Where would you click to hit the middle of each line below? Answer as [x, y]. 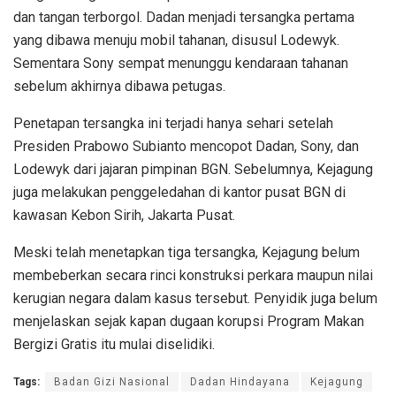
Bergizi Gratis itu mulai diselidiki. [114, 344]
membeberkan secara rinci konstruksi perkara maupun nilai [193, 275]
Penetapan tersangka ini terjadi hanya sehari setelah [173, 123]
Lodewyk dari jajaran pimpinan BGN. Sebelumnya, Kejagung [193, 169]
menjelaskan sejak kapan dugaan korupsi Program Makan [189, 321]
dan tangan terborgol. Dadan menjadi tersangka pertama [184, 17]
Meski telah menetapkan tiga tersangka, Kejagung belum [187, 252]
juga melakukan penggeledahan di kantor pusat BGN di [179, 192]
